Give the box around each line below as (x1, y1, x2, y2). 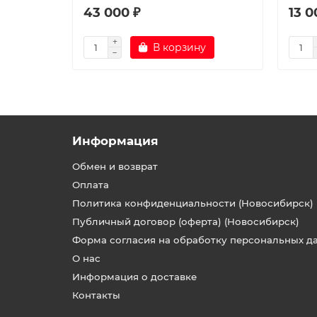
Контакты (72, 289, 120, 301)
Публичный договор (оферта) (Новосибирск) (72, 215, 299, 227)
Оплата (72, 178, 109, 190)
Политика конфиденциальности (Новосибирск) (72, 197, 313, 209)
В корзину (153, 40, 206, 54)
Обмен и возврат (72, 160, 158, 172)
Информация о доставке (72, 270, 197, 282)
